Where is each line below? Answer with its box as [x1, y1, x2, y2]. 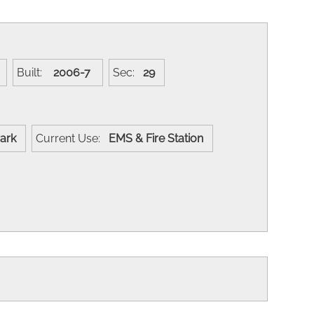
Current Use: [36, 131, 109, 145]
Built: [17, 65, 50, 79]
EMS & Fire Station [109, 131, 209, 145]
